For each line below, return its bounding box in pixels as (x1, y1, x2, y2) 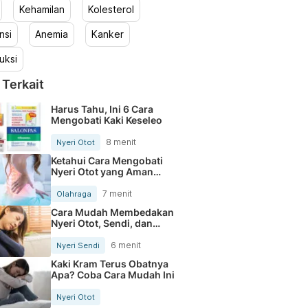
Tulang (50, 228, 83, 240)
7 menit (102, 188, 132, 199)
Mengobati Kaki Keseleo (50, 113, 162, 126)
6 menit (110, 239, 141, 250)
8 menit (105, 136, 136, 147)
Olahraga (56, 188, 91, 199)
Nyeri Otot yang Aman (50, 165, 153, 177)
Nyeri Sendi (56, 240, 100, 250)
